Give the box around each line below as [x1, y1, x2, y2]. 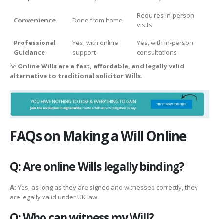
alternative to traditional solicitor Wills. [10, 71, 143, 81]
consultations [137, 48, 177, 57]
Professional [14, 38, 56, 47]
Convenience [14, 16, 56, 25]
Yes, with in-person [137, 38, 193, 47]
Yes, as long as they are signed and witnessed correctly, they [16, 182, 198, 192]
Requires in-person [137, 11, 194, 20]
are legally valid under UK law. [10, 192, 99, 201]
